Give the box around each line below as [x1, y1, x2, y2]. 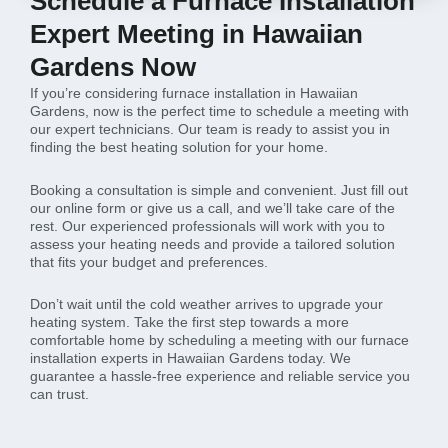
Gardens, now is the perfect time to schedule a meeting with [30, 103, 409, 119]
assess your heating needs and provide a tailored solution [30, 235, 395, 252]
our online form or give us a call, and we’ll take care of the [30, 199, 395, 216]
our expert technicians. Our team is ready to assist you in [30, 121, 390, 137]
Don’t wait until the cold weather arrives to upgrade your [30, 296, 383, 312]
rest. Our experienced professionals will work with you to [30, 217, 385, 234]
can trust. [30, 386, 89, 402]
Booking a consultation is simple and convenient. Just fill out [30, 181, 408, 198]
